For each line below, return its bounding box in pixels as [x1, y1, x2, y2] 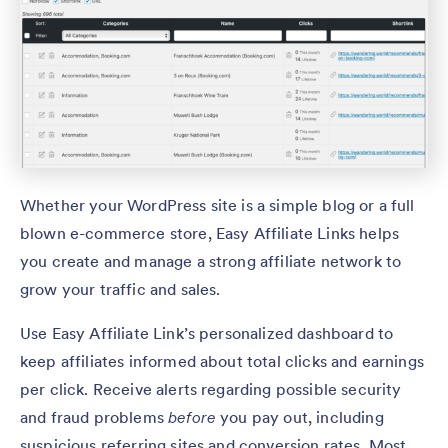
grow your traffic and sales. [20, 278, 221, 299]
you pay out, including [220, 406, 384, 427]
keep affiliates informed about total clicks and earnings [20, 350, 424, 371]
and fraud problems [20, 406, 169, 427]
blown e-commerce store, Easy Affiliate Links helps [20, 222, 400, 243]
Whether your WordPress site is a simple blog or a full [20, 194, 415, 215]
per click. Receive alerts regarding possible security [20, 378, 402, 399]
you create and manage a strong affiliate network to [20, 250, 402, 271]
